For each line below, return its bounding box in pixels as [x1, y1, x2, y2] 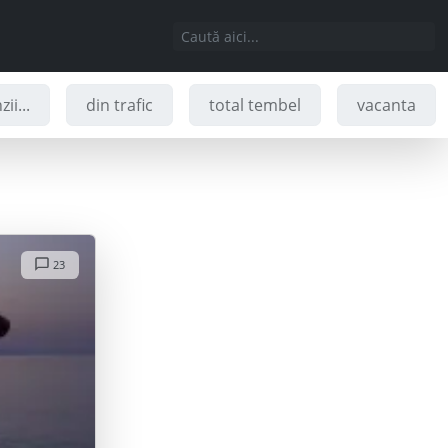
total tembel [209, 94, 302, 116]
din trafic [86, 94, 154, 116]
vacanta [357, 94, 417, 116]
